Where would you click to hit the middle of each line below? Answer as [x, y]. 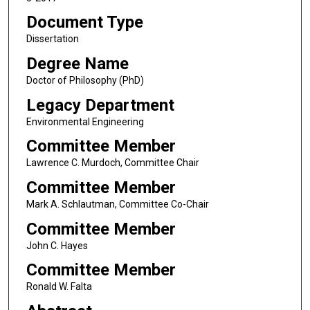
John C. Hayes [57, 245]
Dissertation [52, 39]
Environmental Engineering [85, 121]
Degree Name [77, 63]
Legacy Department [100, 105]
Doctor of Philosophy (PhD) [85, 80]
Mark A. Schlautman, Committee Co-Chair [117, 204]
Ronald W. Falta [59, 287]
